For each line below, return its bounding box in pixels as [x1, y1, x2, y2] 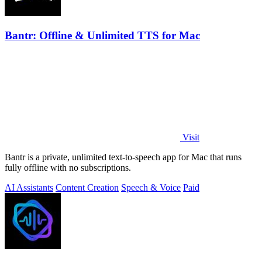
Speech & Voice [121, 182, 181, 193]
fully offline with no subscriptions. [5, 163, 131, 173]
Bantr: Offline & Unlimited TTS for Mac [5, 29, 200, 42]
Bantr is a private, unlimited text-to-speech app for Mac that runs [5, 152, 242, 163]
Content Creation [56, 182, 119, 193]
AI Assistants [5, 182, 53, 193]
